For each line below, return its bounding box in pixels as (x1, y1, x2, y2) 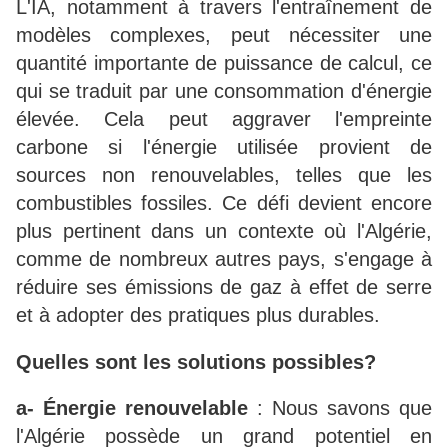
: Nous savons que (248, 397, 432, 420)
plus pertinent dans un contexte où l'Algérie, (16, 220, 432, 243)
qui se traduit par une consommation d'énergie (16, 80, 432, 103)
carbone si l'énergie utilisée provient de (16, 136, 432, 159)
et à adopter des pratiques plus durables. (16, 304, 380, 327)
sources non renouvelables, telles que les (16, 164, 432, 187)
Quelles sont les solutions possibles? (16, 350, 376, 373)
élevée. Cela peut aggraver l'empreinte (16, 108, 432, 131)
